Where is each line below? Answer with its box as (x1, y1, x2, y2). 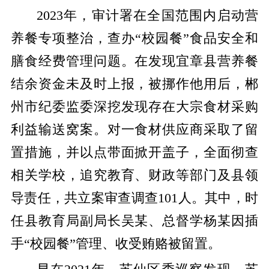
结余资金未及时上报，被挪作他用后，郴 (10, 77, 259, 92)
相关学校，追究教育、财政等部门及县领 (10, 168, 259, 183)
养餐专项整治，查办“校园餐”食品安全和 (10, 31, 259, 46)
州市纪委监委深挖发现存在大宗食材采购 (10, 100, 259, 115)
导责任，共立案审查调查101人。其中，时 (10, 191, 259, 206)
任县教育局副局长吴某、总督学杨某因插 (10, 214, 259, 229)
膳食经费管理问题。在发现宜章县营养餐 (10, 54, 259, 69)
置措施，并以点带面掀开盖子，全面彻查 (10, 145, 259, 160)
